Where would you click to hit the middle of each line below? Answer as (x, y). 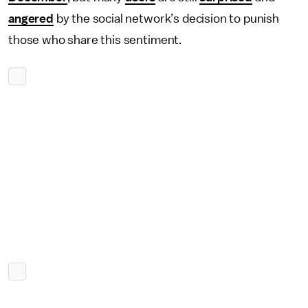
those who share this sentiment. (95, 40)
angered (31, 19)
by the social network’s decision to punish (166, 19)
